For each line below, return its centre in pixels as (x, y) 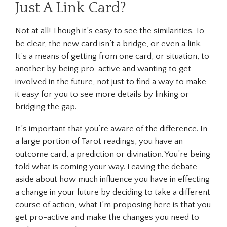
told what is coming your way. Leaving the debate (106, 167)
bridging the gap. (46, 107)
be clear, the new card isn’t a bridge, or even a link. (108, 43)
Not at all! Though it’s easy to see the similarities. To (110, 31)
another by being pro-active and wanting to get (103, 69)
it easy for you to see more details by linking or (102, 94)
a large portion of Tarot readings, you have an (99, 142)
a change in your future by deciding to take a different (113, 192)
